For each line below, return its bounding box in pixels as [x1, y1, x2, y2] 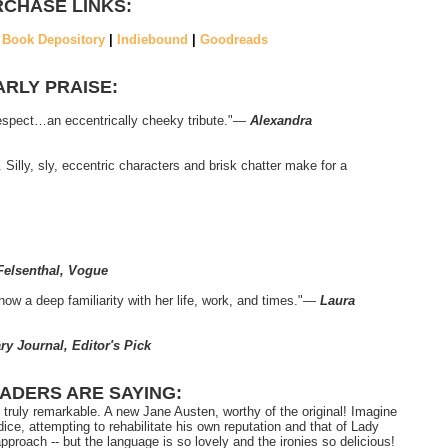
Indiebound [116, 32, 188, 48]
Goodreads [199, 32, 268, 48]
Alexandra [250, 113, 312, 129]
